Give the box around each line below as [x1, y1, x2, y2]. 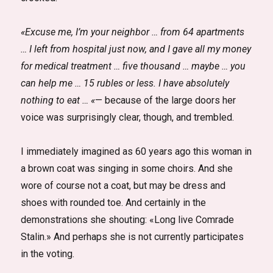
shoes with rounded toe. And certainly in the [21, 197, 207, 208]
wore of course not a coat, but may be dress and [21, 180, 226, 191]
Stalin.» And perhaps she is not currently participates [21, 231, 244, 243]
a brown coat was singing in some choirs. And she [21, 163, 233, 174]
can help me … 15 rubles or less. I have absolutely [21, 77, 230, 89]
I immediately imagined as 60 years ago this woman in [21, 146, 252, 157]
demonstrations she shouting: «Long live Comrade [21, 214, 235, 225]
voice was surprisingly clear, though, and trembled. [21, 112, 235, 123]
